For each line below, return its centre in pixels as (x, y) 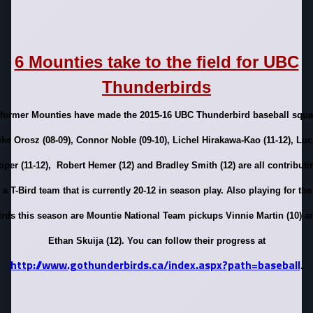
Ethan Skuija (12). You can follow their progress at (156, 241)
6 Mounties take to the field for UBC (156, 62)
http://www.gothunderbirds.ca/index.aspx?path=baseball (155, 265)
